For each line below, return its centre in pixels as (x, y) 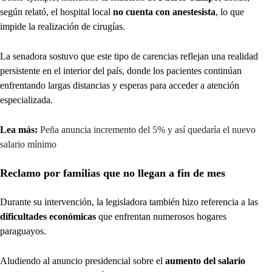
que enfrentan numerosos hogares (161, 216)
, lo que (230, 12)
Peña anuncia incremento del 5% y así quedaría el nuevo (148, 129)
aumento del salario (205, 260)
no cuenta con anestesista (164, 12)
